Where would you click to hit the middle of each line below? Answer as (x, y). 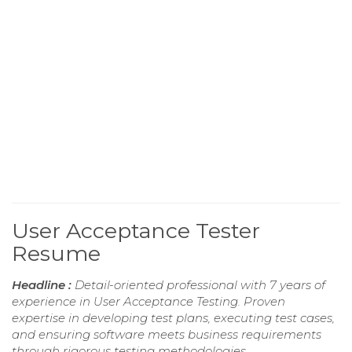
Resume (56, 253)
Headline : (43, 284)
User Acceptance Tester (136, 230)
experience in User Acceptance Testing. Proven (148, 301)
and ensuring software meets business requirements (167, 334)
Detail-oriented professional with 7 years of (200, 284)
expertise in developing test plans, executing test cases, (173, 317)
